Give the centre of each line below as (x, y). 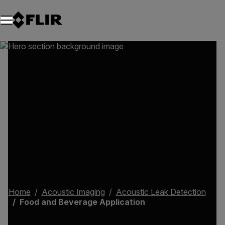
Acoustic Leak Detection (161, 192)
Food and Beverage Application (82, 202)
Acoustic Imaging (73, 192)
